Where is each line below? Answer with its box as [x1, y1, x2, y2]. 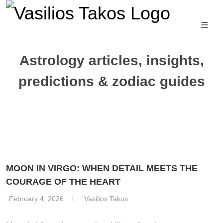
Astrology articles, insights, [19, 53, 204, 68]
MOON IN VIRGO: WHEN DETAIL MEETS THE [6, 163, 198, 173]
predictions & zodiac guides [18, 74, 205, 89]
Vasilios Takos [84, 195, 128, 203]
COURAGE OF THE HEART [6, 177, 120, 187]
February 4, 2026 [9, 195, 64, 203]
